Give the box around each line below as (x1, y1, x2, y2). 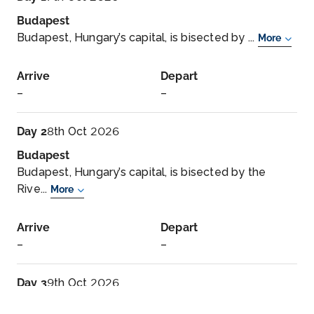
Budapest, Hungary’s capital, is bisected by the (17, 165, 266, 179)
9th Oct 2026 (47, 276, 120, 289)
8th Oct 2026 (47, 125, 120, 138)
